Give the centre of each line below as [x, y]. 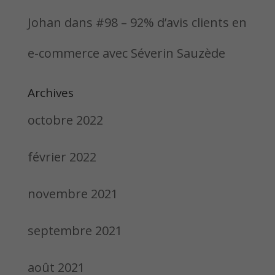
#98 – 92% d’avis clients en [171, 22]
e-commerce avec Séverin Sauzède [126, 53]
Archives [50, 93]
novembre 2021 [72, 194]
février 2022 [62, 157]
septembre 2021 [75, 230]
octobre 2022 [65, 120]
